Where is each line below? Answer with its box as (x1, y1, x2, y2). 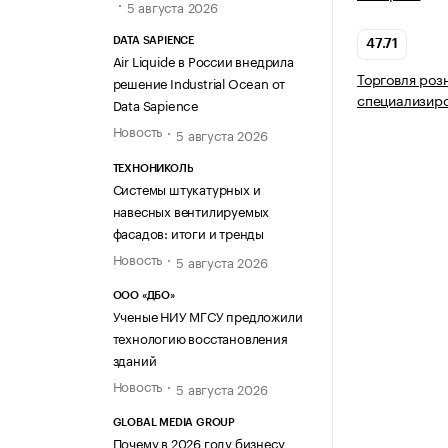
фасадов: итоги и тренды (112, 221, 264, 242)
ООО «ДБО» (112, 289, 175, 301)
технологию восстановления (112, 326, 288, 347)
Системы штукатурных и (112, 177, 261, 198)
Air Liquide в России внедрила (112, 50, 294, 71)
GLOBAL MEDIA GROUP (112, 417, 235, 429)
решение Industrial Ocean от (112, 72, 286, 93)
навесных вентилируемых (112, 199, 270, 220)
